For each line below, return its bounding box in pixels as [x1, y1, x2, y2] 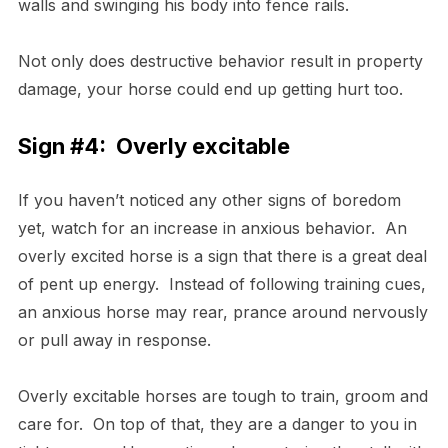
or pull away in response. [17, 329, 221, 350]
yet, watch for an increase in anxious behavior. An [17, 217, 407, 238]
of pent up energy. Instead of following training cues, [17, 273, 426, 294]
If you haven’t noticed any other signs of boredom [17, 189, 401, 210]
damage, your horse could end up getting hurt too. [17, 78, 403, 99]
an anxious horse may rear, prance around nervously [17, 301, 428, 322]
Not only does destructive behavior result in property [17, 50, 423, 71]
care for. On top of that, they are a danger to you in [17, 413, 417, 434]
